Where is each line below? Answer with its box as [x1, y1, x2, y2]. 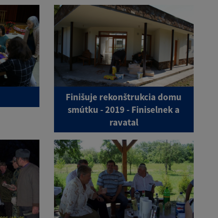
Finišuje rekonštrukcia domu [66, 91, 182, 103]
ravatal [109, 116, 138, 128]
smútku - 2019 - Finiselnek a [68, 103, 180, 115]
